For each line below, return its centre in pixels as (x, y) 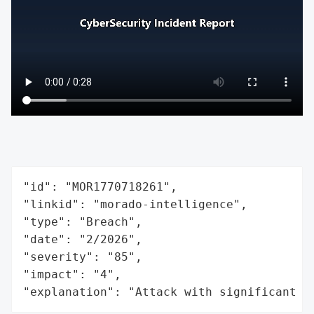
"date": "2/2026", (83, 239)
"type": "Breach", (83, 221)
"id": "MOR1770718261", (100, 186)
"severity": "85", (83, 257)
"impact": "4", (72, 274)
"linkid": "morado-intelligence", (135, 204)
